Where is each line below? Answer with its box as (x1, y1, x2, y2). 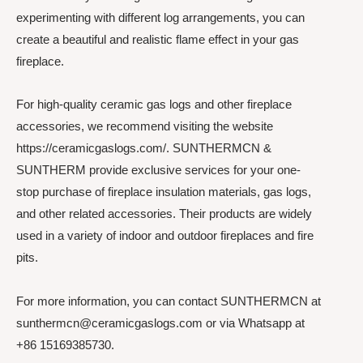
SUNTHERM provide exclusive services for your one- (16, 163, 301, 177)
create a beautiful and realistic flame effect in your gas (16, 32, 299, 46)
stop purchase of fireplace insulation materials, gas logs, (16, 185, 311, 199)
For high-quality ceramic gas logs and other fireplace (16, 97, 292, 112)
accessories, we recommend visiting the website (16, 119, 273, 134)
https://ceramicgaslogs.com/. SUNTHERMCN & (16, 141, 271, 156)
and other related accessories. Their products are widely (16, 207, 312, 221)
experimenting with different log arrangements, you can (16, 11, 305, 24)
